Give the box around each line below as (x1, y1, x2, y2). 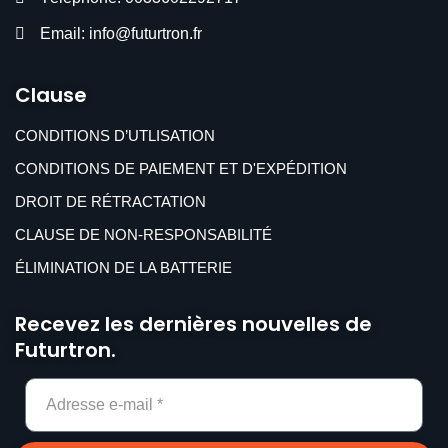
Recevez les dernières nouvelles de (15, 310, 372, 338)
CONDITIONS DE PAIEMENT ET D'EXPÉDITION (15, 160, 347, 177)
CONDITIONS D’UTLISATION (15, 127, 215, 144)
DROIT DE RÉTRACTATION (15, 193, 206, 210)
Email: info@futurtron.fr (40, 25, 202, 42)
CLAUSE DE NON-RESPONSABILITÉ (15, 226, 272, 243)
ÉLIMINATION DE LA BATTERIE (15, 259, 232, 276)
